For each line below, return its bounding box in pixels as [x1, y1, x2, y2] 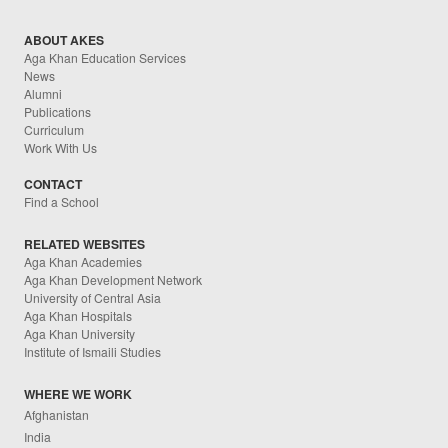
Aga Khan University [24, 324, 136, 342]
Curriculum [24, 120, 85, 138]
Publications [24, 102, 92, 120]
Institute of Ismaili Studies [24, 342, 162, 360]
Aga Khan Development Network [24, 270, 203, 288]
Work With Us [24, 138, 98, 156]
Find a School [24, 192, 100, 210]
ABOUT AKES [24, 30, 105, 49]
